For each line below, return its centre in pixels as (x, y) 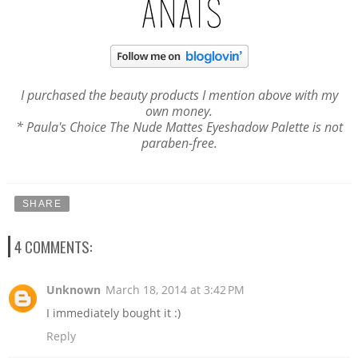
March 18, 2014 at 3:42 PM (175, 290)
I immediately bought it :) (113, 313)
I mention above (247, 95)
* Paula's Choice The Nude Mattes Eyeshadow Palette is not (179, 127)
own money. (179, 111)
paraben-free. (179, 143)
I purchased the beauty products (109, 95)
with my (316, 95)
